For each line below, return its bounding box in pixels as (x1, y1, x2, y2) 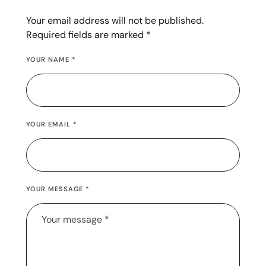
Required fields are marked (26, 28, 146, 41)
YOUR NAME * (26, 55, 76, 64)
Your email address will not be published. (26, 14, 204, 27)
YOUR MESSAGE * (26, 184, 90, 193)
